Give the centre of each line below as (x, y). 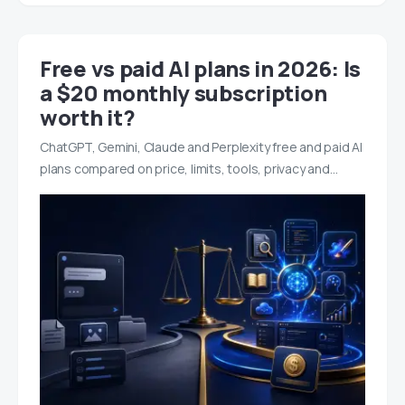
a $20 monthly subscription (184, 92)
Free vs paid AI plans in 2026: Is (201, 68)
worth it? (88, 117)
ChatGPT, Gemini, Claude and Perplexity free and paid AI (201, 146)
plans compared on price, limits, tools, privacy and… (189, 168)
